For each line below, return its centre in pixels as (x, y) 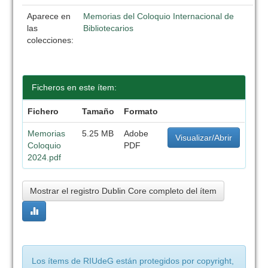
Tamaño (98, 111)
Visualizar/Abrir (204, 138)
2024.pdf (45, 157)
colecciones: (51, 40)
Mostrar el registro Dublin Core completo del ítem (124, 191)
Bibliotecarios (109, 28)
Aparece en (49, 16)
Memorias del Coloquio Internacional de (159, 16)
